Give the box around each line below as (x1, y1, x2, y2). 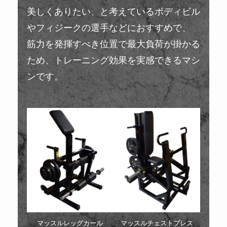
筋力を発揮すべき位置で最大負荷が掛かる (26, 39, 200, 50)
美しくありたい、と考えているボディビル (26, 7, 200, 17)
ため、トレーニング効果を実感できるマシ (26, 55, 200, 66)
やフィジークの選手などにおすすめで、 (26, 23, 191, 33)
